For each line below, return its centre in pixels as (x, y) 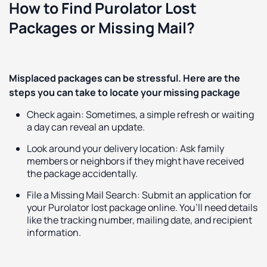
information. (54, 232)
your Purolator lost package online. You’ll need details (142, 207)
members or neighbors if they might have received (135, 161)
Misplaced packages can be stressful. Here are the (125, 78)
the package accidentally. (82, 173)
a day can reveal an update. (86, 127)
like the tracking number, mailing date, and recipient (139, 220)
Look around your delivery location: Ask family (125, 148)
